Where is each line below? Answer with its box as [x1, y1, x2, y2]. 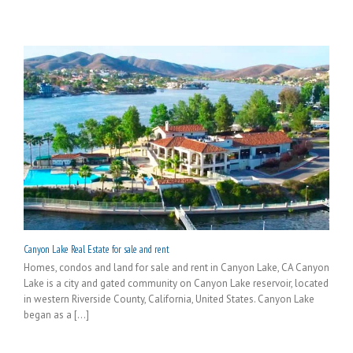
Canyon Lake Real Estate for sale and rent [24, 242, 169, 256]
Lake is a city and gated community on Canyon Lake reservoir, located [24, 276, 329, 290]
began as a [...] [24, 307, 89, 321]
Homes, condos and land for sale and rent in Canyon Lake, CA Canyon [24, 260, 329, 274]
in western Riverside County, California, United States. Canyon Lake [24, 292, 314, 306]
